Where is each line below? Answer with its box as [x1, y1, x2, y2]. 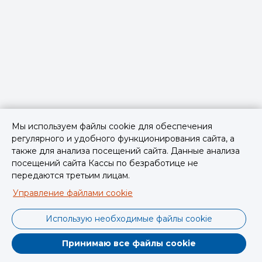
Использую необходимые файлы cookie [46, 213, 212, 224]
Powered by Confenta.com [85, 247, 177, 256]
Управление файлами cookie [13, 188, 133, 198]
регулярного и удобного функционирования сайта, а [12, 133, 235, 144]
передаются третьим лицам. [12, 170, 130, 181]
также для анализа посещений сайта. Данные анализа [12, 146, 240, 156]
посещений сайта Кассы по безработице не [12, 158, 198, 168]
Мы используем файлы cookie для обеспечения [12, 121, 212, 132]
